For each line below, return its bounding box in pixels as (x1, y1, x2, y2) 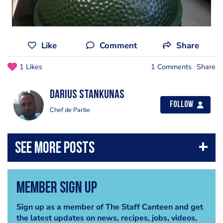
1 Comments (151, 62, 192, 72)
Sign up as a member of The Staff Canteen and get (16, 201, 203, 213)
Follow (170, 101, 193, 109)
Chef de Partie (50, 106, 90, 114)
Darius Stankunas (50, 89, 124, 101)
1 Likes (19, 62, 42, 72)
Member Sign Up (16, 180, 97, 197)
